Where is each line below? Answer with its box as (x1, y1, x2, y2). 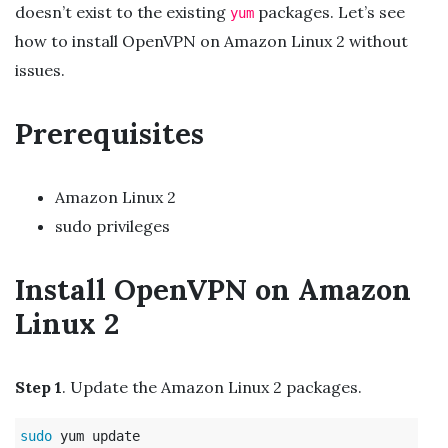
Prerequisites (15, 114, 204, 152)
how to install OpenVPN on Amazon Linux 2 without (15, 30, 408, 51)
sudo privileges (55, 215, 170, 236)
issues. (15, 59, 65, 80)
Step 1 (15, 376, 62, 397)
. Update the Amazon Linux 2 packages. (62, 376, 362, 397)
